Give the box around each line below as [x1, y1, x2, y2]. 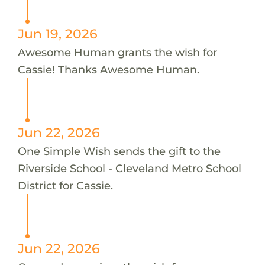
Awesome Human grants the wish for [17, 45, 217, 59]
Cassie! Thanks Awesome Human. [17, 62, 199, 76]
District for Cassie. [17, 178, 113, 192]
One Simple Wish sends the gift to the [17, 144, 221, 158]
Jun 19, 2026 [17, 25, 98, 41]
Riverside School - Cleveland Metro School [17, 161, 241, 175]
